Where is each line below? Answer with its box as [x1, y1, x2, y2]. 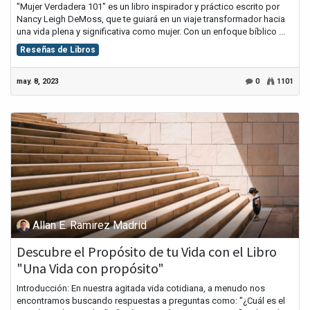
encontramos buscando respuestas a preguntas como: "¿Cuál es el [17, 295, 285, 306]
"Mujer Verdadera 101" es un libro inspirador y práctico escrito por [17, 1, 280, 12]
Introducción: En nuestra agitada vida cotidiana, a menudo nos [17, 282, 265, 293]
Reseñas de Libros [19, 45, 95, 55]
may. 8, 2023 [17, 77, 59, 86]
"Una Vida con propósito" [17, 259, 164, 277]
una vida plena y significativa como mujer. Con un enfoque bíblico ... [17, 26, 285, 37]
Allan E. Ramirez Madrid [33, 219, 147, 232]
